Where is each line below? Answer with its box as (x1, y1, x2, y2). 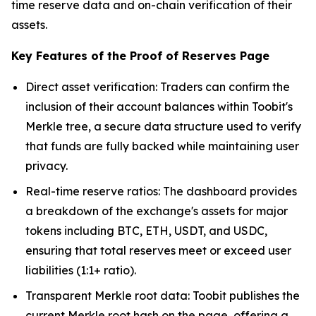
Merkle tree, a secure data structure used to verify (25, 119, 301, 133)
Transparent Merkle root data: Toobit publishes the (25, 288, 300, 303)
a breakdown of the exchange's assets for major (25, 204, 288, 218)
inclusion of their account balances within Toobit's (25, 99, 293, 114)
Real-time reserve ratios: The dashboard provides (25, 184, 297, 198)
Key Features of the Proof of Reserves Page (11, 49, 269, 63)
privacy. (25, 159, 68, 173)
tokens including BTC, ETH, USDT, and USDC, (25, 224, 267, 238)
